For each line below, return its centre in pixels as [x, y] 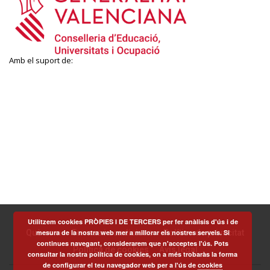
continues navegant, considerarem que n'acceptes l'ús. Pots [133, 243]
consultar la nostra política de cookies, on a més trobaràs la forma [133, 254]
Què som [44, 232]
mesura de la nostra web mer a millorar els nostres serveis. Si [133, 232]
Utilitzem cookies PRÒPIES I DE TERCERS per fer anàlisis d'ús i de [133, 221]
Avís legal [178, 249]
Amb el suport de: [41, 60]
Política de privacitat [204, 232]
